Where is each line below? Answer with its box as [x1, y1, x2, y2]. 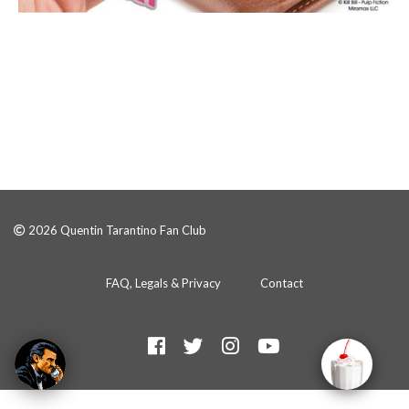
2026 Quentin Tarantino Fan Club [26, 222, 206, 237]
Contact [260, 275, 303, 290]
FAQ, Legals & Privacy [106, 275, 221, 290]
